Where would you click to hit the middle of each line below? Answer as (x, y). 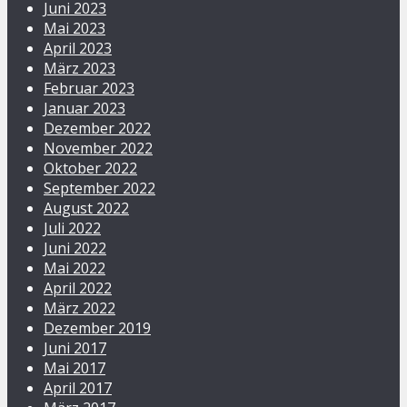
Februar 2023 (89, 89)
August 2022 (86, 208)
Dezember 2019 (97, 328)
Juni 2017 (75, 348)
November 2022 (98, 149)
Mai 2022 (74, 268)
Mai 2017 (74, 368)
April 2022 (78, 288)
